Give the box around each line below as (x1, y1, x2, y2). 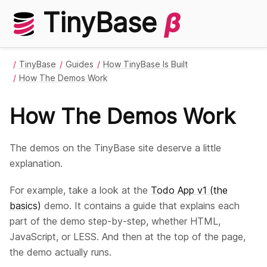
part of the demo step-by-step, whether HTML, (10, 215, 221, 227)
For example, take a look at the (10, 184, 151, 196)
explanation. (10, 157, 63, 170)
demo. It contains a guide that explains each (41, 199, 240, 212)
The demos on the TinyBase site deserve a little (10, 142, 221, 154)
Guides (66, 59, 94, 69)
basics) (10, 199, 41, 212)
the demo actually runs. (10, 246, 111, 258)
